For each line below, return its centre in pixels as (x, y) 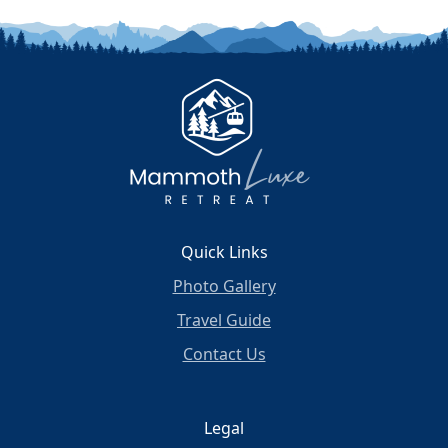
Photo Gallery (224, 286)
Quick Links (224, 252)
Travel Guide (224, 320)
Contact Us (224, 354)
